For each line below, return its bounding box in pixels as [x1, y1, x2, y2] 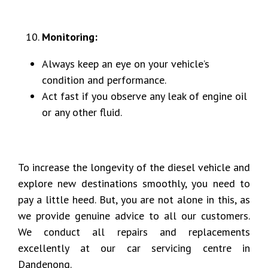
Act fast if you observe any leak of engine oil [42, 89, 247, 103]
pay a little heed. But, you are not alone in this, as [18, 192, 250, 206]
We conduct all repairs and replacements [18, 224, 250, 239]
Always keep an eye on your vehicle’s [42, 56, 209, 71]
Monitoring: [42, 29, 98, 44]
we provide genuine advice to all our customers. [18, 208, 250, 223]
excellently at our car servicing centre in [18, 240, 250, 255]
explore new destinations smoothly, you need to [18, 176, 250, 190]
